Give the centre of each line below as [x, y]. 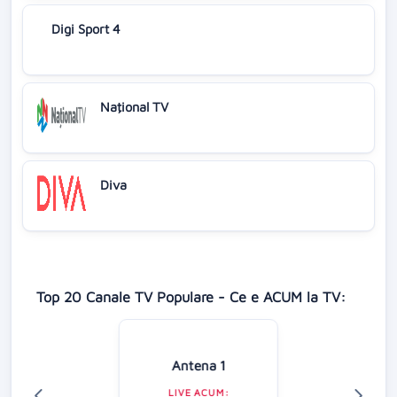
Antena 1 [198, 365]
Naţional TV [134, 106]
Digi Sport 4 [86, 28]
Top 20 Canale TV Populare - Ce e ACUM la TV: [191, 296]
